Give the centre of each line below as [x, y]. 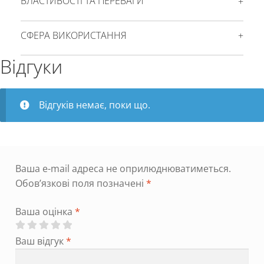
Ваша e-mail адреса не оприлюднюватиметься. [123, 169]
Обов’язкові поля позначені [80, 184]
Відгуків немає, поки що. [94, 105]
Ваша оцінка [45, 211]
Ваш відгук [40, 241]
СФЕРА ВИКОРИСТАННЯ [74, 35]
